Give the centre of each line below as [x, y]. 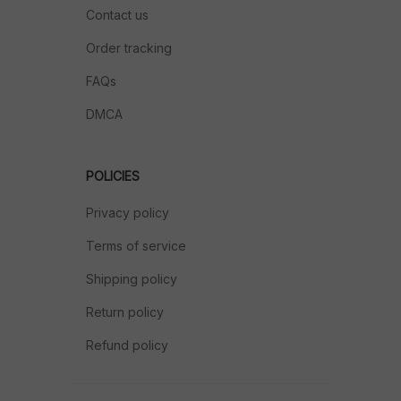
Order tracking [129, 48]
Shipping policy [132, 279]
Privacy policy [128, 213]
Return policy [125, 312]
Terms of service [136, 246]
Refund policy [127, 345]
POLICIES [113, 176]
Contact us [117, 15]
